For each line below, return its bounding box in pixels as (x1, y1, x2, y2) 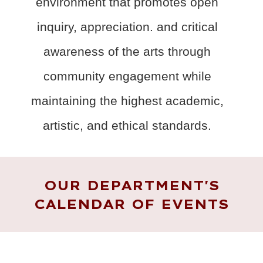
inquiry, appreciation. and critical (36, 19, 218, 34)
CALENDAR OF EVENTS (34, 195, 229, 213)
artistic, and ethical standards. (43, 118, 212, 133)
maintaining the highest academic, (31, 93, 224, 108)
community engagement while (43, 69, 211, 83)
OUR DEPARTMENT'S (43, 177, 220, 194)
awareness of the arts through (43, 44, 211, 59)
